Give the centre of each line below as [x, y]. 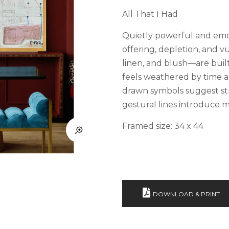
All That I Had [150, 14]
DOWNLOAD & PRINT [186, 194]
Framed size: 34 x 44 [163, 126]
